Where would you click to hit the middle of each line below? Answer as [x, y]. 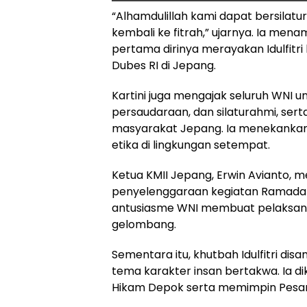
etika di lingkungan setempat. [191, 145]
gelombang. [144, 224]
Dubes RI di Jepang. [164, 65]
